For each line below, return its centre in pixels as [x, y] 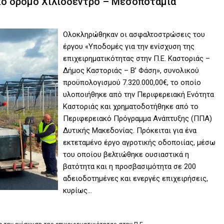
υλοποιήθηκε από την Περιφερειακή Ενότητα [139, 95]
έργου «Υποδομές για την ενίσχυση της [129, 47]
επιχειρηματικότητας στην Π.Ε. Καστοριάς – [137, 59]
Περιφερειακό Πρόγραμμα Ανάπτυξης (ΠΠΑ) [138, 119]
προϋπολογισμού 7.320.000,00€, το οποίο [132, 83]
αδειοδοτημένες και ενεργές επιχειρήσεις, [136, 179]
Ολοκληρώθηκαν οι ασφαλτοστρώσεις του [134, 35]
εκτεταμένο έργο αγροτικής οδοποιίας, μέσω [139, 143]
